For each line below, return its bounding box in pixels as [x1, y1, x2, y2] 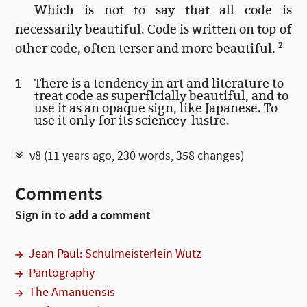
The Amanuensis [29, 284, 116, 300]
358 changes [176, 148, 241, 164]
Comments [15, 182, 103, 207]
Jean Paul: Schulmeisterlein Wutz [29, 246, 202, 262]
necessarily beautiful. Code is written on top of [15, 22, 292, 37]
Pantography [29, 265, 95, 281]
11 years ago [47, 148, 112, 164]
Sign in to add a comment [15, 208, 151, 224]
